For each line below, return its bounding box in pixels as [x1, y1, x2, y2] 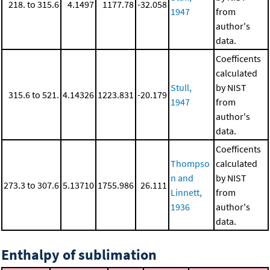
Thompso [171, 157, 210, 170]
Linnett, [171, 186, 202, 199]
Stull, [171, 81, 192, 94]
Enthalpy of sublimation [1, 245, 157, 265]
